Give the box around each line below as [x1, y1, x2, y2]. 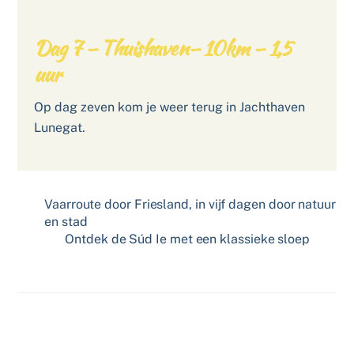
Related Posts [17, 311, 111, 340]
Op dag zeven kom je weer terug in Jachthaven [33, 100, 305, 115]
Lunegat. [33, 120, 85, 136]
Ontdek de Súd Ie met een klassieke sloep [65, 232, 310, 247]
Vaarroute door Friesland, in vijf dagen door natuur [44, 197, 336, 213]
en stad [44, 214, 88, 230]
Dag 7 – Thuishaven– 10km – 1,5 [33, 33, 292, 63]
